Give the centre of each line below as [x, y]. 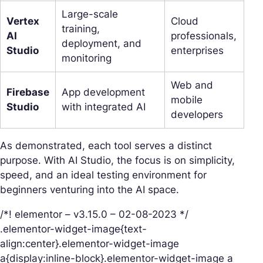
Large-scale [90, 14]
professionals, [204, 36]
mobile [187, 100]
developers [197, 114]
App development [103, 92]
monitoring [87, 58]
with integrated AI [104, 107]
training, [81, 28]
